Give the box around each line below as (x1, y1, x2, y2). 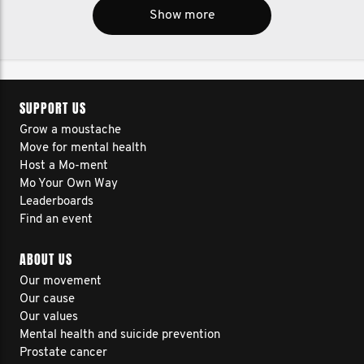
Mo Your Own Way (19, 178, 118, 190)
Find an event (19, 214, 93, 226)
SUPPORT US (19, 99, 86, 118)
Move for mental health (19, 142, 146, 154)
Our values (19, 311, 78, 323)
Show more (149, 9, 215, 22)
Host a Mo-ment (19, 160, 108, 172)
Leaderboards (19, 196, 93, 208)
